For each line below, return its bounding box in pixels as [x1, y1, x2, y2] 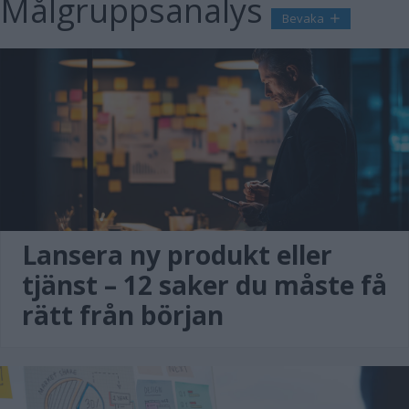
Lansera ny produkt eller [22, 237, 332, 272]
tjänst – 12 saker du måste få [22, 267, 387, 302]
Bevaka [282, 10, 327, 26]
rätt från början [22, 298, 224, 332]
